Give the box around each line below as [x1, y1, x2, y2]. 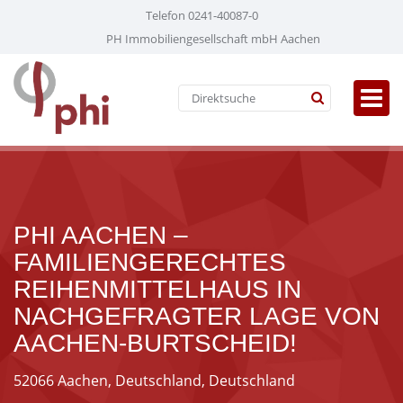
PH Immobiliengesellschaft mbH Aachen [105, 31, 320, 47]
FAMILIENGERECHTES [13, 248, 286, 276]
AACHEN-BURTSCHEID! [13, 329, 297, 357]
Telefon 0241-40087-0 [145, 7, 258, 23]
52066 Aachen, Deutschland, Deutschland [13, 371, 295, 390]
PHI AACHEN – [13, 221, 188, 249]
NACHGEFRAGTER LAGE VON [13, 302, 380, 330]
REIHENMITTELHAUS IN [13, 275, 301, 303]
